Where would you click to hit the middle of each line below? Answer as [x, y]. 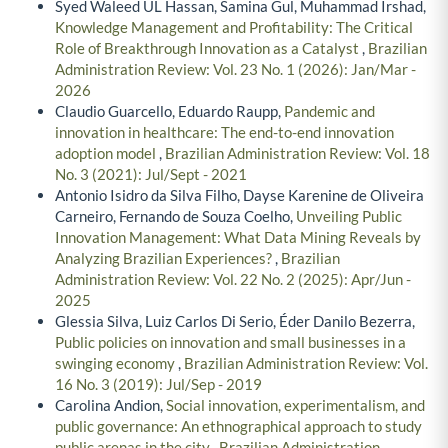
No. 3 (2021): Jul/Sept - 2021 [151, 174]
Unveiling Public [349, 216]
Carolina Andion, [110, 405]
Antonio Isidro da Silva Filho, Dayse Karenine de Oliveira [239, 195]
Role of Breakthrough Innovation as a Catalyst [208, 48]
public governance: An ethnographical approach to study [238, 426]
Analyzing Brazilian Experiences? [165, 258]
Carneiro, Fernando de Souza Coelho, [175, 216]
